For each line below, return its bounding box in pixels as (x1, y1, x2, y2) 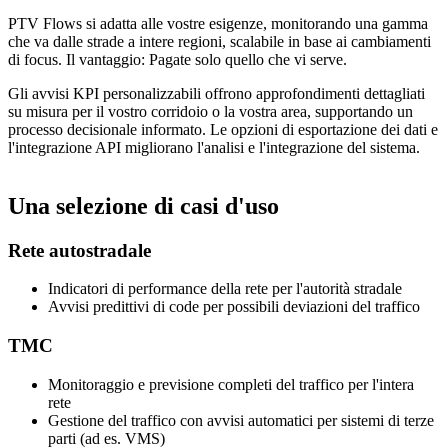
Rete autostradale (8, 239, 151, 261)
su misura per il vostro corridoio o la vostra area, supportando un (8, 102, 413, 120)
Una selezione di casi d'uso (8, 192, 279, 219)
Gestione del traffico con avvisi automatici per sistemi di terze (48, 411, 434, 429)
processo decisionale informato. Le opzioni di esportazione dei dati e (8, 120, 438, 138)
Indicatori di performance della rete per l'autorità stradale (48, 280, 402, 298)
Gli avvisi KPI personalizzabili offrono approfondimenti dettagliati (8, 84, 425, 102)
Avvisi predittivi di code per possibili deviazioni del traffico (48, 298, 420, 316)
